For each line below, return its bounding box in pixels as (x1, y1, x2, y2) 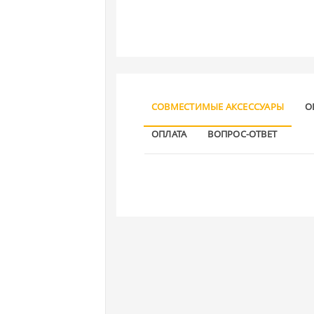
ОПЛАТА (151, 127, 187, 140)
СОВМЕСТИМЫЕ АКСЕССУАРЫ (151, 100, 285, 113)
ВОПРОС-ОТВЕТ (207, 127, 278, 140)
